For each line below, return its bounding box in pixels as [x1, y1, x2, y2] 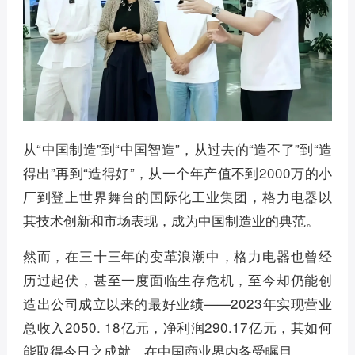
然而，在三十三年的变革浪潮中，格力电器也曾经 [22, 245, 333, 265]
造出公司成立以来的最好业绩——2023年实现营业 [22, 292, 333, 313]
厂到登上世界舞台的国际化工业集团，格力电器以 [22, 185, 333, 206]
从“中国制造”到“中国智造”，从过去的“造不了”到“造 [22, 138, 333, 158]
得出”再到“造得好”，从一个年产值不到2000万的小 [22, 162, 333, 182]
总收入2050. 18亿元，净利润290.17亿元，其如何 [22, 316, 333, 337]
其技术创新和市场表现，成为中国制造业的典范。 [22, 209, 319, 230]
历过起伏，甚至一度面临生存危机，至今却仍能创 [22, 269, 333, 289]
